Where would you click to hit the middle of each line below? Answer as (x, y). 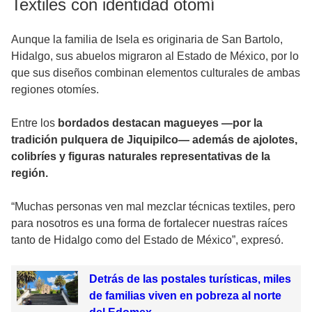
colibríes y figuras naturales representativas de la (141, 157)
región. (30, 173)
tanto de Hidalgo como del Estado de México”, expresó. (147, 240)
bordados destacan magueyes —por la (160, 123)
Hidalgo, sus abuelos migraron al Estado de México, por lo (155, 56)
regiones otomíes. (55, 90)
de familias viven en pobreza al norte (185, 296)
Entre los (34, 123)
